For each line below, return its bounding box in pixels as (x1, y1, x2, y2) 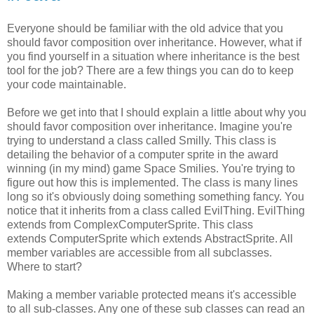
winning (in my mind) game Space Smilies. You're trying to (7, 162, 295, 175)
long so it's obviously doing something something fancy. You (7, 190, 304, 203)
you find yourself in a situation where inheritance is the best (7, 50, 299, 62)
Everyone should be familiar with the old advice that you (7, 22, 283, 34)
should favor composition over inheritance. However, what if (7, 36, 301, 48)
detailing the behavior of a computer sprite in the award (7, 148, 278, 161)
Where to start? (7, 260, 82, 273)
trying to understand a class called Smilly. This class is (7, 134, 276, 146)
